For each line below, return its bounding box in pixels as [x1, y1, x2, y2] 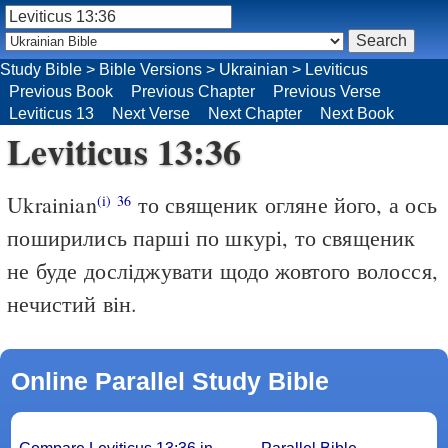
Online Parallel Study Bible [10, 366, 329, 395]
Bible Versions [99, 60, 202, 78]
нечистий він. [7, 288, 138, 318]
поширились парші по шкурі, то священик [7, 222, 416, 252]
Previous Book [9, 82, 113, 100]
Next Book [320, 104, 394, 122]
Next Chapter [208, 104, 302, 122]
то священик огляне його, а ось [131, 189, 438, 219]
